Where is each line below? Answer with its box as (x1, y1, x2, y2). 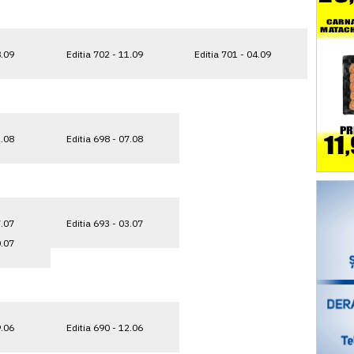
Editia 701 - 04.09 (194, 47, 271, 60)
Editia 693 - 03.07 (66, 217, 143, 229)
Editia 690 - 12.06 (66, 321, 143, 333)
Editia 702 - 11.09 (66, 47, 143, 60)
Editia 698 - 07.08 (66, 132, 143, 145)
